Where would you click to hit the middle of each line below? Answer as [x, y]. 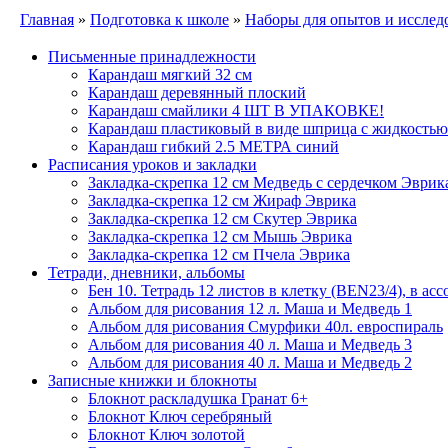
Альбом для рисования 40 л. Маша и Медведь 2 [250, 362]
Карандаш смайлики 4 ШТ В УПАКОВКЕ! [236, 110]
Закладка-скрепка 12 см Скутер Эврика [222, 218]
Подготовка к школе [159, 19]
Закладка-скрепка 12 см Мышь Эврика [220, 236]
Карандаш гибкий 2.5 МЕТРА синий [213, 146]
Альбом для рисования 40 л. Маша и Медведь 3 [250, 344]
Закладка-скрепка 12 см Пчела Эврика [219, 254]
